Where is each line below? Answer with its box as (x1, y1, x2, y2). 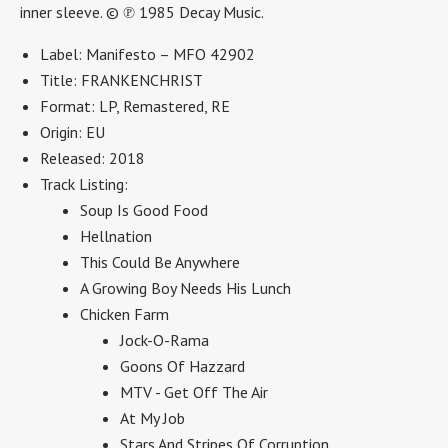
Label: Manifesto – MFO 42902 (40, 44, 255, 64)
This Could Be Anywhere (80, 252, 240, 272)
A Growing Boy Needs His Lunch (80, 278, 291, 298)
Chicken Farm (80, 304, 169, 324)
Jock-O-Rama (120, 330, 209, 350)
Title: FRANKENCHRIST (40, 70, 203, 90)
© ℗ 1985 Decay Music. (106, 2, 264, 22)
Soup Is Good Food (80, 200, 208, 220)
